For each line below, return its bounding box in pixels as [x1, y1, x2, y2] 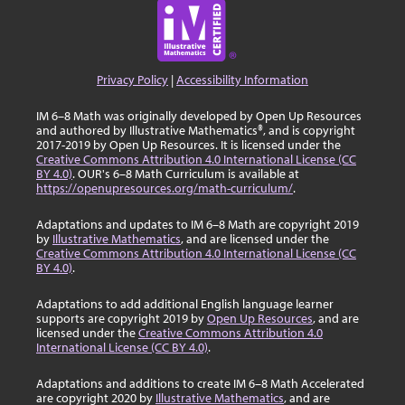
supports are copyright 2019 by [36, 310, 207, 327]
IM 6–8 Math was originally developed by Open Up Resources [36, 108, 362, 125]
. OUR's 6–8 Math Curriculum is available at [72, 165, 299, 183]
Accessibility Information [176, 71, 308, 89]
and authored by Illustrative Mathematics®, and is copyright [36, 122, 355, 139]
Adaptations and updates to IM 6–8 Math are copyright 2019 [36, 216, 359, 233]
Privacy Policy [97, 71, 168, 89]
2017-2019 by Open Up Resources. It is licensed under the [36, 137, 341, 154]
